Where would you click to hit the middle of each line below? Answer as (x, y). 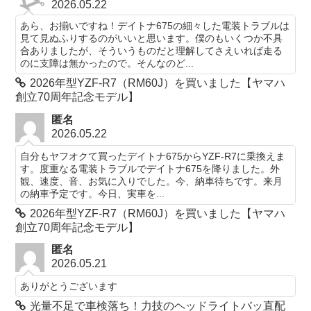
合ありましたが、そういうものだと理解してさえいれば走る (152, 51)
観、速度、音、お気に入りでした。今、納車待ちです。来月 (152, 181)
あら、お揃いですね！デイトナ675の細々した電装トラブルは (155, 26)
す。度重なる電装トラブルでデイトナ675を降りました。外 (150, 168)
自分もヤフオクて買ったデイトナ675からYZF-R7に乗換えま (153, 156)
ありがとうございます (69, 286)
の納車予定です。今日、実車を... (93, 193)
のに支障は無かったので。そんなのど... (107, 64)
